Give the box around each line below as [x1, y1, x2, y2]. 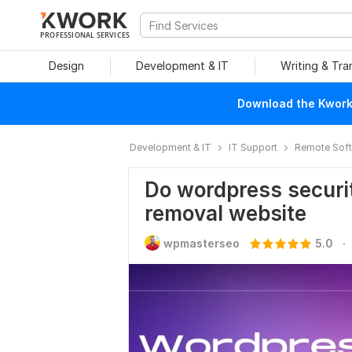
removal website [145, 201, 306, 225]
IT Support [229, 141, 277, 153]
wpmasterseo [163, 236, 240, 250]
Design [48, 59, 84, 72]
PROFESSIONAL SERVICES [40, 30, 130, 39]
